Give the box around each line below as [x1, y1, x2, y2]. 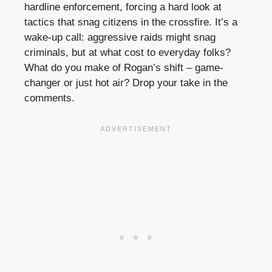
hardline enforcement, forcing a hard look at [24, 1, 222, 13]
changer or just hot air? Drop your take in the [24, 77, 228, 89]
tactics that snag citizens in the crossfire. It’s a [24, 16, 237, 29]
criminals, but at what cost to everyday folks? [24, 47, 231, 59]
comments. [24, 92, 75, 104]
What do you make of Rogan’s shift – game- [24, 62, 223, 74]
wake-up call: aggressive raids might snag [24, 32, 216, 44]
